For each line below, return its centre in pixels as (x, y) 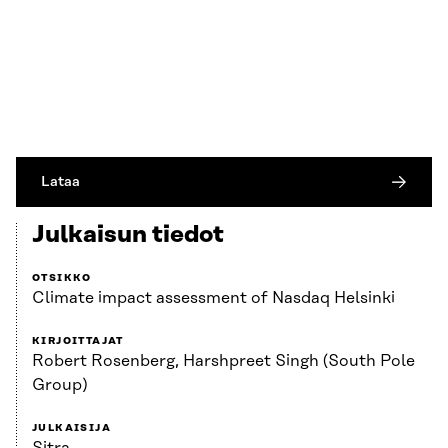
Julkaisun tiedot (128, 234)
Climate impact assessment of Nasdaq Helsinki (213, 297)
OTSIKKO (62, 277)
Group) (59, 384)
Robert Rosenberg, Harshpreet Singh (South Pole (223, 360)
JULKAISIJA (71, 427)
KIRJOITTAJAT (78, 340)
